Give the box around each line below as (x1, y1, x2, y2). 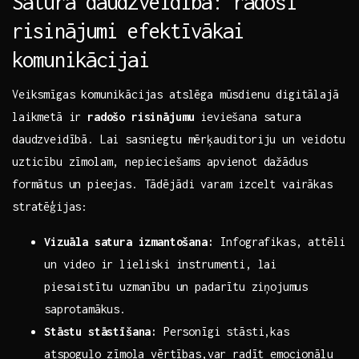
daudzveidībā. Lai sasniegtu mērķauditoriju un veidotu (12, 132, 345, 147)
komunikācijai (12, 47, 149, 72)
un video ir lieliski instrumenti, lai (44, 257, 277, 272)
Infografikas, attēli (213, 235, 346, 249)
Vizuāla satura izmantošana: (44, 235, 214, 249)
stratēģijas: (12, 200, 88, 214)
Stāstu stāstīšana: (44, 325, 158, 339)
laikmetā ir (12, 110, 88, 124)
